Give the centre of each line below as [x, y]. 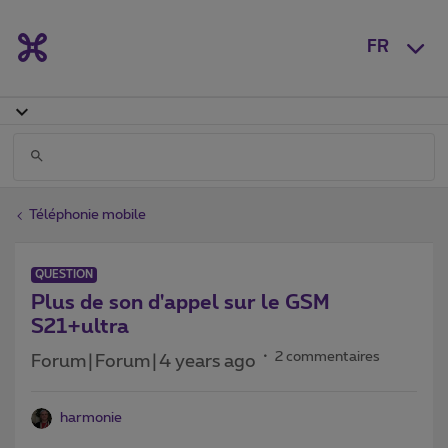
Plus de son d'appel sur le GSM [180, 302]
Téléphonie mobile [87, 214]
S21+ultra [80, 326]
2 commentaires [327, 356]
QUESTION [64, 274]
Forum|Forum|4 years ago [143, 361]
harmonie [91, 417]
